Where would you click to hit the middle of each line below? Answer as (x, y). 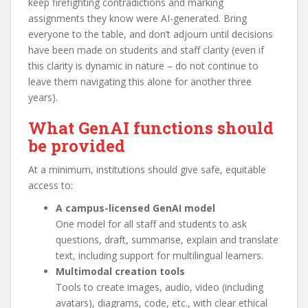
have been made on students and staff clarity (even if (146, 49)
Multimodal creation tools (120, 271)
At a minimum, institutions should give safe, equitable (147, 169)
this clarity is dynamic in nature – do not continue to (143, 65)
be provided (77, 145)
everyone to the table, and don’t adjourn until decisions (151, 34)
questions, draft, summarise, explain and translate (167, 239)
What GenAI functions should (151, 128)
